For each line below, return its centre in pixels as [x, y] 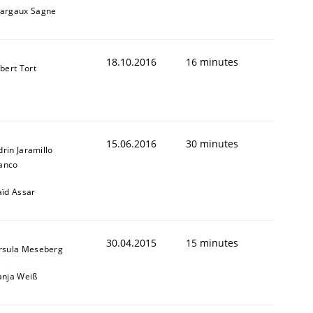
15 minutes [212, 242]
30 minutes [212, 143]
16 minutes [212, 61]
